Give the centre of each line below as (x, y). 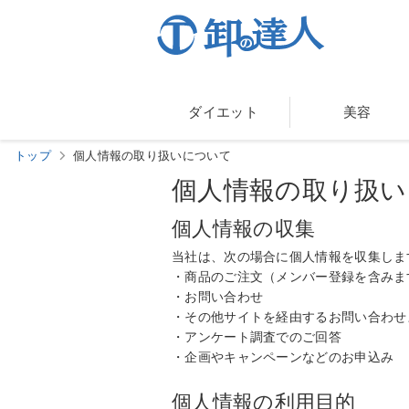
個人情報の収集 (244, 229)
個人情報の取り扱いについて (152, 156)
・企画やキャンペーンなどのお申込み (283, 357)
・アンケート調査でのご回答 (257, 337)
